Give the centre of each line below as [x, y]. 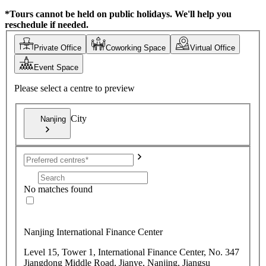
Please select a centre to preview [75, 88]
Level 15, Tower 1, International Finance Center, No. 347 [132, 252]
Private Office [58, 48]
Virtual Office [213, 48]
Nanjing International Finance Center [93, 232]
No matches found [58, 189]
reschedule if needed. [47, 24]
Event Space [56, 68]
